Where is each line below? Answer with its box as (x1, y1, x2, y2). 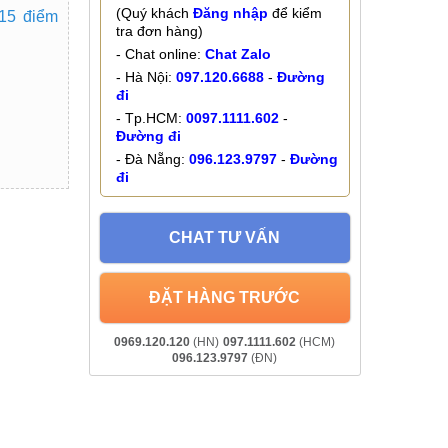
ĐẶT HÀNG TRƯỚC (149, 288, 301, 306)
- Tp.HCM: (115, 109, 186, 126)
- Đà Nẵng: (115, 150, 189, 167)
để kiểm (267, 4, 322, 21)
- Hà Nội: (115, 68, 176, 85)
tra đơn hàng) (115, 22, 203, 39)
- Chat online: (115, 45, 205, 62)
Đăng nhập (192, 4, 268, 21)
